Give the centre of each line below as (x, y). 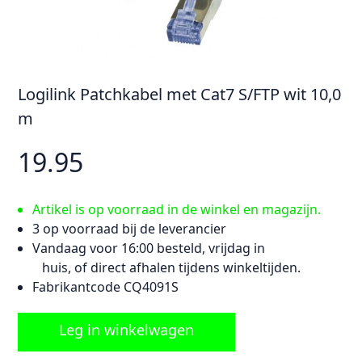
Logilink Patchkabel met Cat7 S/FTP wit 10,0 (180, 94)
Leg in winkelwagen (127, 330)
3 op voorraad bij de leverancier (129, 229)
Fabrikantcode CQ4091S (105, 287)
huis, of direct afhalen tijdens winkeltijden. (166, 267)
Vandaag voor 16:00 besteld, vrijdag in (149, 248)
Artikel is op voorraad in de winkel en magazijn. (177, 209)
